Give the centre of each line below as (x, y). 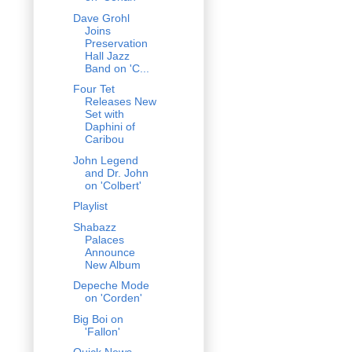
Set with (104, 114)
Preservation (116, 43)
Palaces (104, 239)
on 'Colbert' (113, 185)
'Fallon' (102, 331)
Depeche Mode (111, 286)
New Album (112, 264)
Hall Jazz (107, 55)
